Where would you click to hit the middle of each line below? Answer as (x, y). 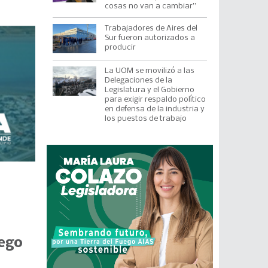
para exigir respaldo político (155, 99)
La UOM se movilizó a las (149, 71)
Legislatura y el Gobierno (149, 90)
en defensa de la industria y (154, 109)
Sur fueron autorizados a (150, 38)
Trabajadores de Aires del (151, 29)
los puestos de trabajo (145, 118)
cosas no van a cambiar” (150, 6)
